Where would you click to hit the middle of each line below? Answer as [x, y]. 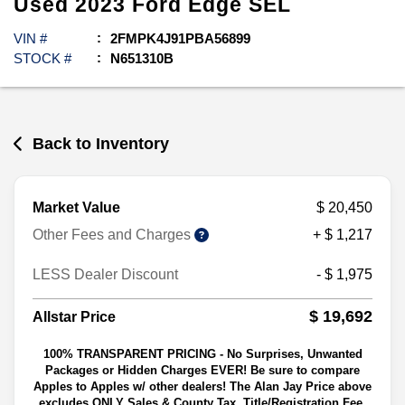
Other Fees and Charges [113, 235]
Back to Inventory [101, 143]
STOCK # [42, 58]
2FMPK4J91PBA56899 [180, 38]
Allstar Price [74, 316]
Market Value [76, 208]
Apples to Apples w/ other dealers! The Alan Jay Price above [202, 387]
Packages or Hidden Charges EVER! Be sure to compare [202, 371]
